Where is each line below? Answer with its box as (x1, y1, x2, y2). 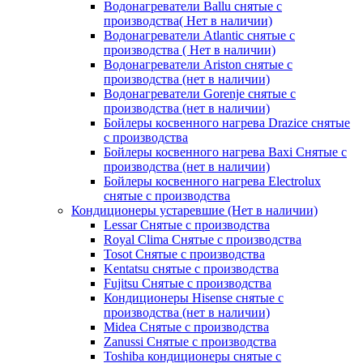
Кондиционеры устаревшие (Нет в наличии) (71, 203, 318, 217)
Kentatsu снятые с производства (104, 261, 279, 275)
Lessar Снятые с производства (104, 217, 270, 232)
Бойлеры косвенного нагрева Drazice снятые (104, 115, 350, 130)
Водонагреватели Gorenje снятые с (104, 86, 296, 100)
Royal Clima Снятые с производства (104, 232, 301, 246)
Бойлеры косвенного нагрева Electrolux (104, 173, 321, 188)
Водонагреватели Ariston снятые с (104, 57, 293, 71)
